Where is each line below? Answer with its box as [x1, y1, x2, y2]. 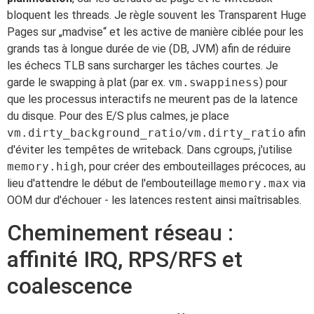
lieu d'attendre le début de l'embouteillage [7, 177, 219, 191]
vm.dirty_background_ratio [7, 126, 182, 140]
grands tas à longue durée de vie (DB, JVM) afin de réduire [7, 42, 291, 56]
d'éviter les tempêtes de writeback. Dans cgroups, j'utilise [7, 143, 292, 157]
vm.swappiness [168, 76, 259, 90]
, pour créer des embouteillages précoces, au [84, 160, 306, 174]
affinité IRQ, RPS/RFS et [7, 245, 243, 273]
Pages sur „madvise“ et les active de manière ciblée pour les [7, 25, 303, 39]
